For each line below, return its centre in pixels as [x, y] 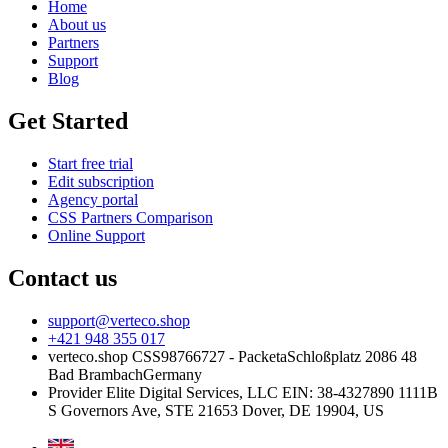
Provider [75, 392]
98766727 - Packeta [224, 356]
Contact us [62, 277]
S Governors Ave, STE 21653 [143, 410]
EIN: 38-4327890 [338, 392]
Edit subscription [101, 181]
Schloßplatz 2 [330, 356]
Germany [172, 374]
